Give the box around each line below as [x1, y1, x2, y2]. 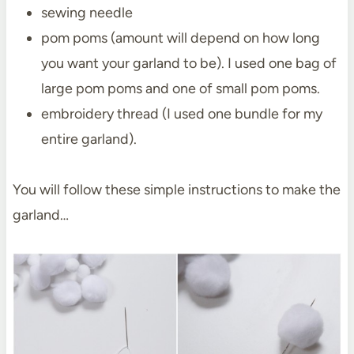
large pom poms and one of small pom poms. [40, 80, 320, 98]
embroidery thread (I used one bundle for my [40, 105, 322, 123]
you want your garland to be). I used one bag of [40, 55, 337, 73]
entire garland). [40, 130, 137, 149]
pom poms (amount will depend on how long [40, 29, 320, 47]
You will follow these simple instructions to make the [12, 181, 341, 199]
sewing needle [40, 4, 133, 22]
